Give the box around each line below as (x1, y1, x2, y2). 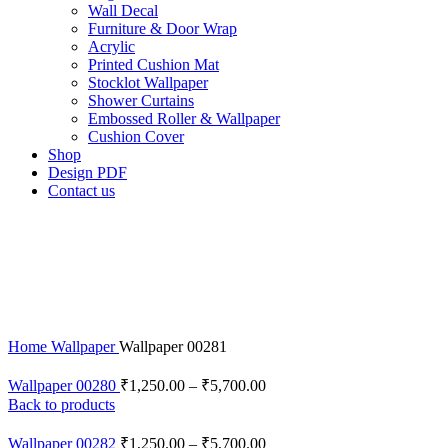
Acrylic (88, 37, 135, 55)
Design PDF (48, 163, 127, 181)
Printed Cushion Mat (88, 55, 219, 73)
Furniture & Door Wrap (88, 19, 237, 37)
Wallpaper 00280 (8, 376, 120, 394)
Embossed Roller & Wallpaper (88, 109, 280, 127)
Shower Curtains (88, 91, 194, 109)
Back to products (8, 395, 115, 413)
